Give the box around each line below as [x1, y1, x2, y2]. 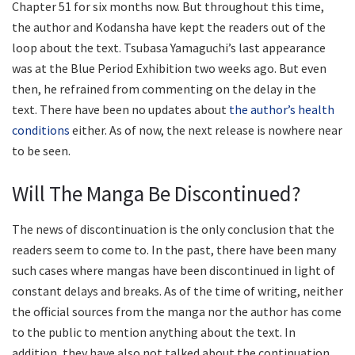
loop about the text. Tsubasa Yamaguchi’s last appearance [12, 40, 326, 56]
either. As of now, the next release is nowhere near [70, 122, 342, 139]
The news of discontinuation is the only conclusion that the [12, 220, 334, 237]
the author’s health [229, 101, 334, 118]
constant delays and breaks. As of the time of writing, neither [12, 282, 343, 299]
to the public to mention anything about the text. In [12, 323, 296, 340]
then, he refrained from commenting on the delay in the [12, 81, 316, 97]
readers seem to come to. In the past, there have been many [12, 241, 336, 258]
